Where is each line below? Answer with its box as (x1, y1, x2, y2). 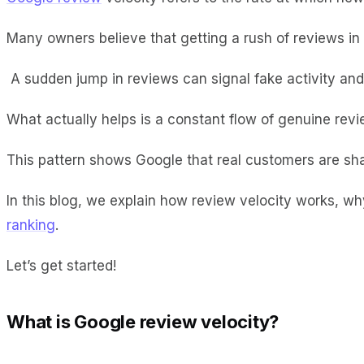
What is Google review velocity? (6, 310, 279, 332)
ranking (6, 216, 55, 233)
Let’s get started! (6, 257, 116, 274)
